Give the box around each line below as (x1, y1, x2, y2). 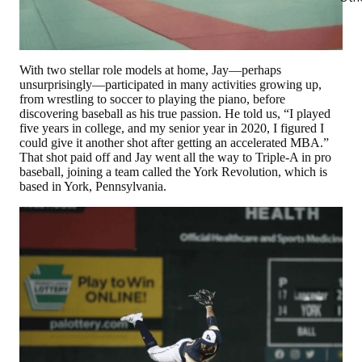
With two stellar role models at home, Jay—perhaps (19, 63, 281, 78)
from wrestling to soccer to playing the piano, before (19, 92, 285, 107)
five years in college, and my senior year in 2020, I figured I (19, 121, 324, 136)
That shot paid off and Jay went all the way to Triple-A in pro (19, 150, 331, 165)
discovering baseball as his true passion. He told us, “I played (19, 107, 330, 121)
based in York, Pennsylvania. (19, 179, 166, 194)
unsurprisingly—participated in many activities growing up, (19, 78, 322, 92)
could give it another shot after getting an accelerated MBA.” (19, 136, 329, 150)
